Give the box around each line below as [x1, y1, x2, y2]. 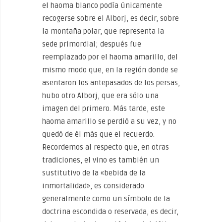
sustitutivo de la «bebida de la [42, 168, 146, 177]
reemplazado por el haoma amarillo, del [42, 53, 178, 61]
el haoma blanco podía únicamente [42, 1, 162, 10]
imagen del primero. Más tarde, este [42, 104, 165, 113]
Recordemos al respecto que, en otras [42, 143, 169, 152]
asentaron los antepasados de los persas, [42, 78, 180, 87]
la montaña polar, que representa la [42, 27, 164, 36]
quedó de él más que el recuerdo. [42, 130, 155, 139]
